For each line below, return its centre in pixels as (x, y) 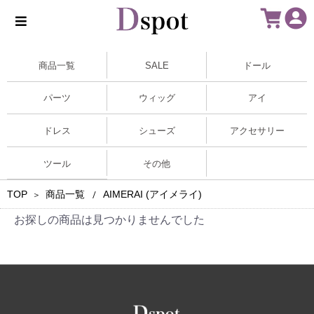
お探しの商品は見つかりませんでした (109, 220)
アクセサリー (257, 130)
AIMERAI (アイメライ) (152, 194)
